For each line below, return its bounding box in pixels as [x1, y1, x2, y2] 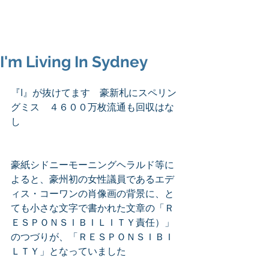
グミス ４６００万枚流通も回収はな [11, 100, 174, 113]
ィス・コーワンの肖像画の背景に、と [11, 187, 174, 200]
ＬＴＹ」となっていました [11, 244, 126, 258]
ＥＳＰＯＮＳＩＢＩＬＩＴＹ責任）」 [11, 216, 174, 229]
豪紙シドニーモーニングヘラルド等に [11, 158, 174, 171]
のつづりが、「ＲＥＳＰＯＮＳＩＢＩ [11, 230, 174, 243]
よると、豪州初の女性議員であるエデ [11, 172, 174, 186]
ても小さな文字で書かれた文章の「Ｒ [11, 201, 174, 214]
